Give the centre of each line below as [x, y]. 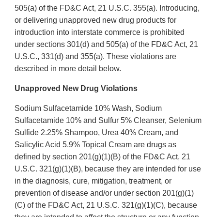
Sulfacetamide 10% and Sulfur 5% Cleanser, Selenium [108, 121]
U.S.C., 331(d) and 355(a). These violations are [95, 57]
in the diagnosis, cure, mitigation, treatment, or [93, 181]
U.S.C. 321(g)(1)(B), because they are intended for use [108, 169]
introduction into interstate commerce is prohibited [100, 32]
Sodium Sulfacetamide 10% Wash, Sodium [88, 108]
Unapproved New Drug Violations [76, 89]
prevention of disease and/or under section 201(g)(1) [104, 193]
